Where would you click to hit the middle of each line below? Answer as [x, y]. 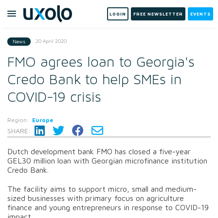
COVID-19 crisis [54, 97]
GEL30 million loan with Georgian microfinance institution [107, 160]
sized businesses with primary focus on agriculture [96, 198]
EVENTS [200, 14]
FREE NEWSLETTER [158, 14]
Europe [43, 120]
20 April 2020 [51, 41]
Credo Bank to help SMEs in [95, 80]
